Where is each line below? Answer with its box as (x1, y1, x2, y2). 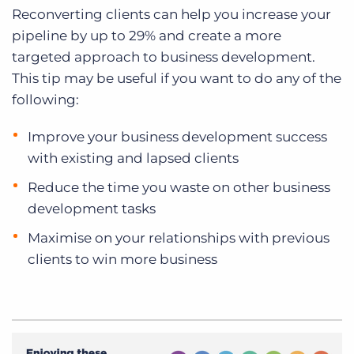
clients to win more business (28, 250, 217, 267)
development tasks (28, 200, 156, 217)
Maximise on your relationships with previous (28, 229, 330, 246)
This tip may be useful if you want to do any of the (12, 70, 341, 86)
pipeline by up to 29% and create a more (12, 27, 281, 43)
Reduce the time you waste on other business (28, 179, 330, 195)
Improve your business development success (28, 128, 327, 145)
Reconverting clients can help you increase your (12, 6, 331, 22)
